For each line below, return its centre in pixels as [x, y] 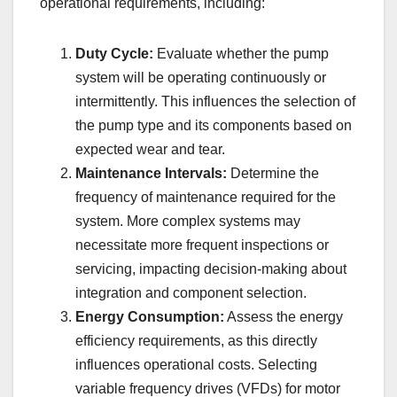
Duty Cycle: [114, 54]
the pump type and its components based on [214, 126]
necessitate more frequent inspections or [202, 245]
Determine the [273, 174]
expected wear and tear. [150, 150]
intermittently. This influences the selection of [215, 102]
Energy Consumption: [150, 317]
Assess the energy [284, 317]
